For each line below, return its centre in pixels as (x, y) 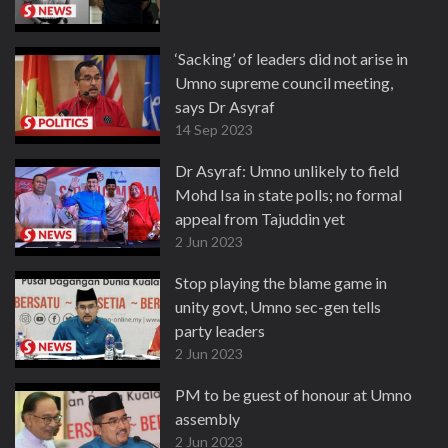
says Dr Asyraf (225, 106)
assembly (207, 418)
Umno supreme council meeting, (284, 82)
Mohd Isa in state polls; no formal (288, 194)
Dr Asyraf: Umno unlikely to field (287, 170)
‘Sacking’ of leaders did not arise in (291, 58)
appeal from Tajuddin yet (260, 218)
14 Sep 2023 (214, 129)
